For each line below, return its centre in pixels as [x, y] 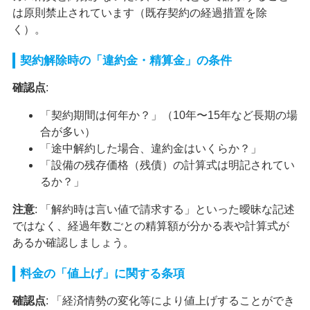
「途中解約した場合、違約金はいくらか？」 [151, 148]
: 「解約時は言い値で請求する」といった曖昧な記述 [164, 209]
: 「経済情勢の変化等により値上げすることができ [170, 300]
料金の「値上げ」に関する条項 [102, 273]
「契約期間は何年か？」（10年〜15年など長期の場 [168, 115]
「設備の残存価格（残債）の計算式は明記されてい [167, 165]
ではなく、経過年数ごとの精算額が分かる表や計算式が [151, 226]
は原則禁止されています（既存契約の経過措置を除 [139, 12]
